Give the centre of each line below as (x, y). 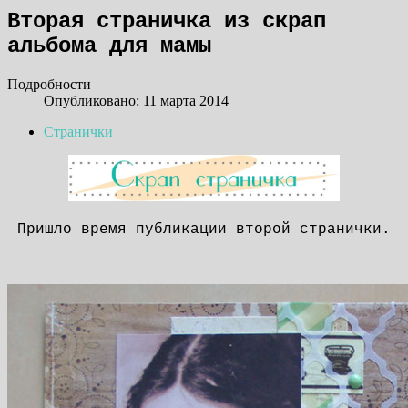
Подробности (49, 84)
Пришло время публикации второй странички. (204, 229)
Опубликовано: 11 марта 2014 (136, 100)
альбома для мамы (109, 46)
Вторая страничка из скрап (167, 21)
